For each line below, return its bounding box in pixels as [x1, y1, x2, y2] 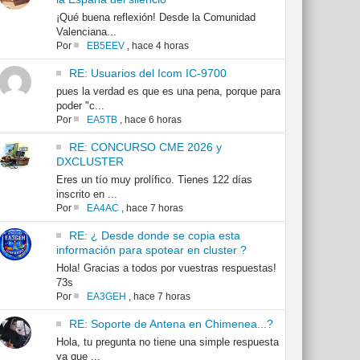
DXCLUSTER [55, 155, 124, 169]
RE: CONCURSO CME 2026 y [68, 141, 222, 154]
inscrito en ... [55, 188, 117, 201]
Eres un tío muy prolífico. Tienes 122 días [55, 174, 252, 186]
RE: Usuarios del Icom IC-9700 [68, 67, 227, 80]
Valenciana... [55, 26, 117, 39]
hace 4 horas [131, 40, 189, 52]
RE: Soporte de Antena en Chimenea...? [68, 317, 273, 331]
